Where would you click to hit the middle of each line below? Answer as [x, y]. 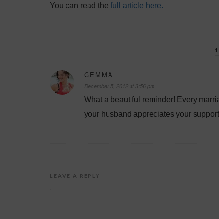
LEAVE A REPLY [75, 176]
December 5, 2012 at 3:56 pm [119, 86]
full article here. [137, 6]
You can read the [80, 6]
